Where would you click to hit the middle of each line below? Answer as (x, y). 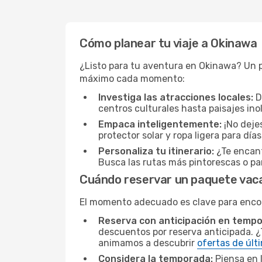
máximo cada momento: (132, 79)
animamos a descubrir (148, 243)
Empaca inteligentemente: (160, 124)
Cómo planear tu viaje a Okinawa (168, 43)
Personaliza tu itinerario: (156, 151)
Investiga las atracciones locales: (176, 97)
